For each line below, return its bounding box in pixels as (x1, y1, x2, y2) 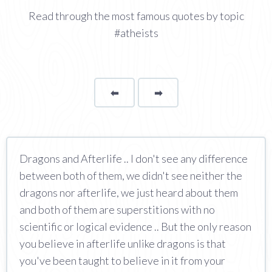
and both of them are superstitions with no (19, 202, 215, 216)
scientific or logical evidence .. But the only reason (19, 219, 251, 233)
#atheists (114, 25, 158, 39)
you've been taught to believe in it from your (19, 253, 225, 267)
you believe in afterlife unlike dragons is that (19, 236, 226, 250)
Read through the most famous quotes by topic (28, 8, 244, 22)
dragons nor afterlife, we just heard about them (19, 185, 238, 199)
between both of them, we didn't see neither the (19, 168, 242, 182)
